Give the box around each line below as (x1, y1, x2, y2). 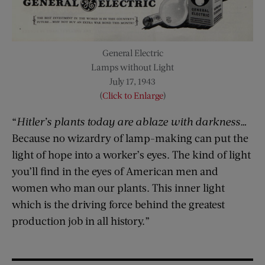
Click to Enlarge (102, 90, 163, 101)
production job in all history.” (12, 214, 150, 228)
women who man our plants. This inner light (12, 181, 225, 195)
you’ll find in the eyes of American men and (12, 164, 218, 178)
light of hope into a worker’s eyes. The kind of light (12, 148, 251, 161)
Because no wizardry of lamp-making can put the (12, 131, 248, 145)
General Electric (102, 47, 163, 59)
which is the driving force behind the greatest (12, 198, 225, 211)
